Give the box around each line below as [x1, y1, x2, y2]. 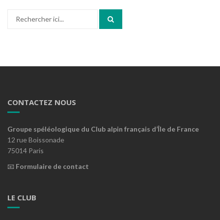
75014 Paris [7, 146, 44, 155]
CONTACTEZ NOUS [7, 97, 76, 107]
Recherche [7, 9, 40, 18]
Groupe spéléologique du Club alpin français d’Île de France [7, 124, 199, 133]
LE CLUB [7, 192, 36, 202]
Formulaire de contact [16, 162, 89, 170]
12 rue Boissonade [7, 135, 64, 144]
